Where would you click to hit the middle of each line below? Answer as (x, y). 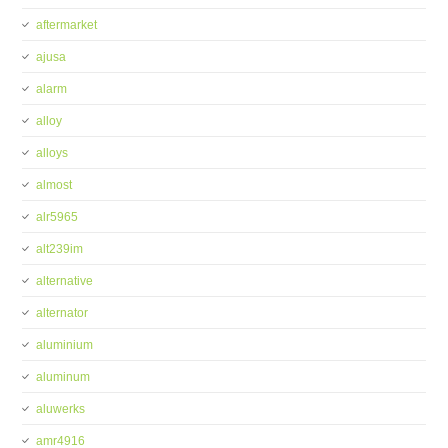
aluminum (63, 377)
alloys (52, 153)
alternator (62, 313)
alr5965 (57, 217)
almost (54, 185)
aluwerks (61, 409)
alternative (65, 281)
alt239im (60, 249)
